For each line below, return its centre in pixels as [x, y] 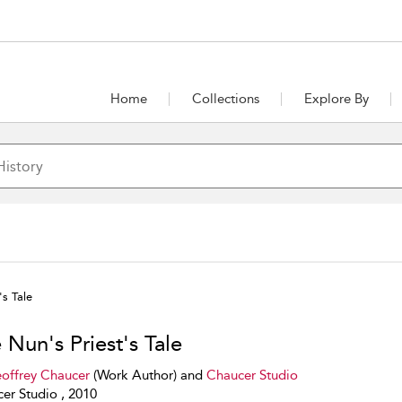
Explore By [336, 99]
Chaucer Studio [252, 375]
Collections [225, 99]
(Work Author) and [148, 375]
